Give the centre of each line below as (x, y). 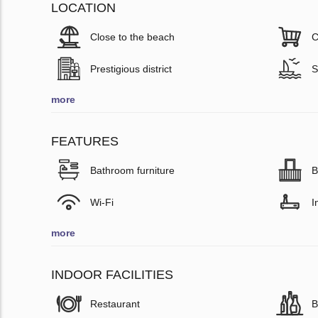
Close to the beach (132, 37)
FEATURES (85, 141)
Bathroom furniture (132, 170)
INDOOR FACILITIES (112, 274)
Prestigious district (131, 68)
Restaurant (115, 303)
